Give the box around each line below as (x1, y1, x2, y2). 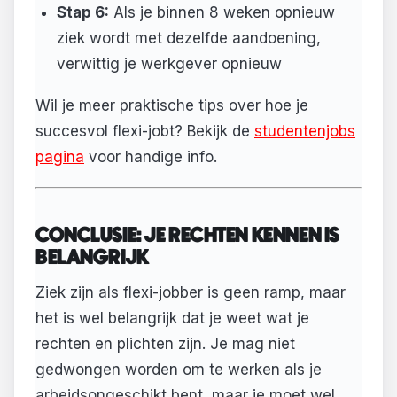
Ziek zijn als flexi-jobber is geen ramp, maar (35, 283, 346, 301)
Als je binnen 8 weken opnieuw (108, 3, 335, 21)
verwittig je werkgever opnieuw (56, 54, 282, 73)
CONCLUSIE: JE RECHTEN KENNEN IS (35, 226, 339, 247)
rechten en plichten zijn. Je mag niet (35, 334, 295, 353)
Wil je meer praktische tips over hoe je (35, 97, 308, 115)
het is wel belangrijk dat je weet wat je (35, 308, 309, 327)
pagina (35, 148, 84, 167)
